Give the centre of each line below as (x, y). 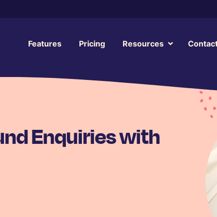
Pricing (92, 44)
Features (45, 44)
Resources (143, 44)
